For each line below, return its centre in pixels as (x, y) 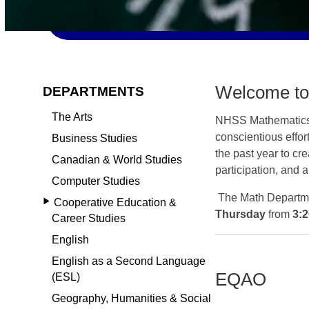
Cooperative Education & (116, 202)
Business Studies (94, 138)
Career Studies (88, 218)
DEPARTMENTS (94, 91)
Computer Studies (96, 181)
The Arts (72, 117)
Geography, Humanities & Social (131, 298)
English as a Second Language (128, 261)
